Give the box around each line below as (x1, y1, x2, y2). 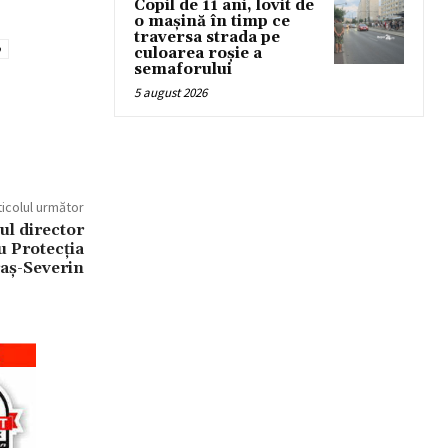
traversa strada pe (134, 28, 280, 47)
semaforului (134, 60, 232, 79)
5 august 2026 (134, 84, 207, 101)
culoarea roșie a (134, 44, 262, 63)
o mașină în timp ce (134, 12, 290, 31)
